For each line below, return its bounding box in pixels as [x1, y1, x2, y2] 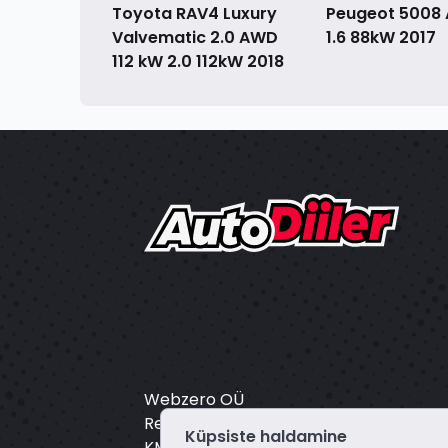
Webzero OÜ [144, 388, 244, 412]
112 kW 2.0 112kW [112, 50, 247, 74]
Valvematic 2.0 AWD [112, 26, 278, 50]
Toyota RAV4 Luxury [112, 2, 277, 26]
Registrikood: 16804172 [144, 412, 318, 436]
